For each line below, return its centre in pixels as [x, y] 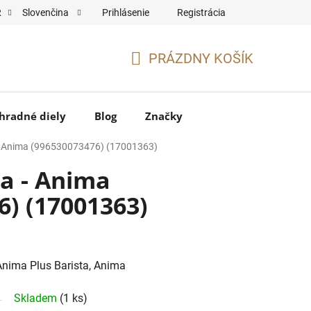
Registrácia [201, 12]
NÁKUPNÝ [162, 75]
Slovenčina [47, 12]
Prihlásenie [126, 12]
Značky [164, 116]
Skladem [37, 298]
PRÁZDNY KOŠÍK [201, 58]
